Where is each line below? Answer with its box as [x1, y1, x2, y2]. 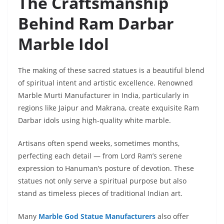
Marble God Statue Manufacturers [38, 211, 155, 221]
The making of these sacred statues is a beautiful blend [18, 65, 204, 75]
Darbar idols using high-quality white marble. [18, 115, 171, 125]
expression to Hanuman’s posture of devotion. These [18, 163, 194, 173]
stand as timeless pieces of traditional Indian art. [18, 188, 182, 198]
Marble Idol [18, 33, 109, 55]
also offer [155, 211, 189, 221]
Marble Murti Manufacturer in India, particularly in [18, 90, 189, 100]
